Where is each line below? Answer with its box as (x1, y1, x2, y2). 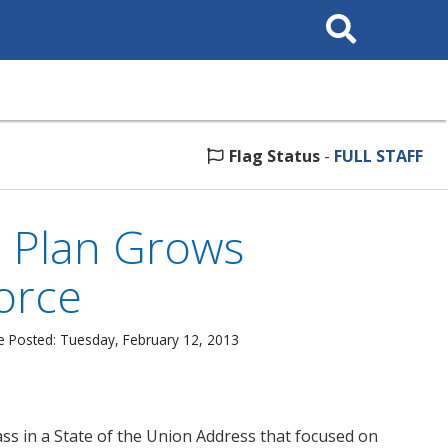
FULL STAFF (334, 145, 423, 167)
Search (317, 6, 358, 21)
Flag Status (229, 145, 320, 167)
